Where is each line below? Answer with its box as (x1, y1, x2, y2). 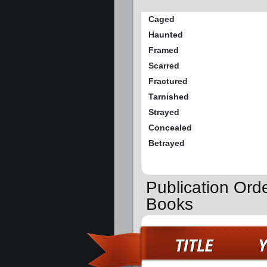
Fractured (148, 76, 188, 86)
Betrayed (148, 138, 185, 148)
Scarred (148, 61, 179, 71)
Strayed (148, 107, 179, 117)
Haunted (148, 30, 183, 40)
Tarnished (148, 92, 189, 102)
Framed (148, 45, 179, 55)
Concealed (148, 123, 192, 133)
